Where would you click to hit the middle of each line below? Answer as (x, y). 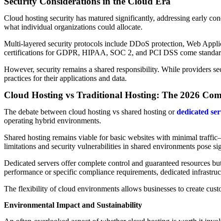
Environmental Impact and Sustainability (73, 205)
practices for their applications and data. (65, 78)
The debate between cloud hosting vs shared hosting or (90, 112)
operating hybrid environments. (53, 121)
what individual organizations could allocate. (73, 27)
